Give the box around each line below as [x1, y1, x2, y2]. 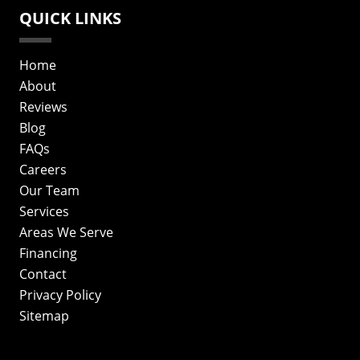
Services [19, 202, 69, 220]
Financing [19, 244, 77, 262]
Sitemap [19, 307, 69, 325]
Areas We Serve [19, 223, 113, 241]
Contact [19, 265, 67, 283]
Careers [19, 161, 67, 178]
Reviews [19, 98, 67, 116]
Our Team [19, 182, 80, 199]
